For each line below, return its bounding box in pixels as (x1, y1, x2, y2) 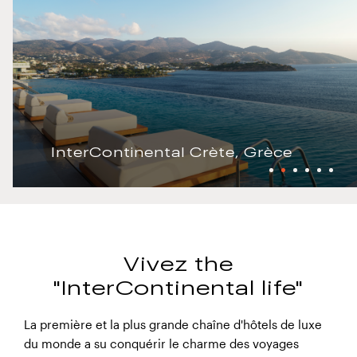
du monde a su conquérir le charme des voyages (24, 337, 299, 351)
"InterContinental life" (53, 277, 304, 299)
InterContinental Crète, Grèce (50, 144, 292, 159)
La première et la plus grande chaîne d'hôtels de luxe (24, 318, 322, 331)
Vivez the (124, 253, 233, 275)
